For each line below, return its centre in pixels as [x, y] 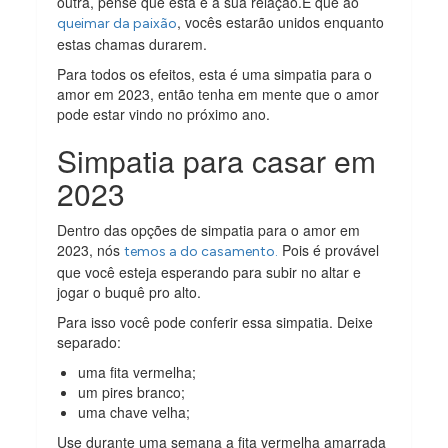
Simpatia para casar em [217, 160]
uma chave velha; [134, 411]
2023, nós [91, 249]
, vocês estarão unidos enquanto [281, 21]
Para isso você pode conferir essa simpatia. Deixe [215, 321]
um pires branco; [132, 391]
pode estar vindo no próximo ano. [164, 113]
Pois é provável [329, 249]
